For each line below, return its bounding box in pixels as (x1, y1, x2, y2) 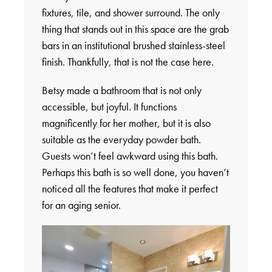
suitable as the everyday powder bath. (41, 132, 201, 147)
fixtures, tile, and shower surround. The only (41, 5, 220, 20)
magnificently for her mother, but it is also (41, 116, 211, 131)
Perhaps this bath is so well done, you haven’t (41, 165, 229, 180)
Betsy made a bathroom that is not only (41, 83, 202, 98)
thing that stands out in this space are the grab (41, 22, 229, 36)
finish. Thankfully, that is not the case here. (41, 55, 214, 69)
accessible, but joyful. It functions (41, 100, 177, 114)
